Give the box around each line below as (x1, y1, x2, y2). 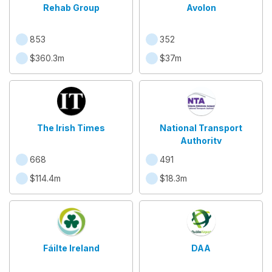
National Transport (160, 123, 242, 133)
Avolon (186, 2, 216, 13)
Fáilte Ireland (42, 243, 100, 253)
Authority (180, 135, 222, 146)
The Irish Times (37, 123, 105, 133)
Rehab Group (42, 2, 100, 13)
